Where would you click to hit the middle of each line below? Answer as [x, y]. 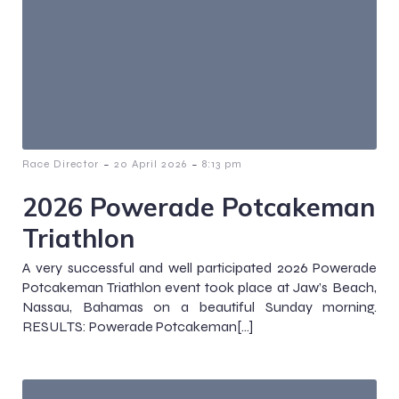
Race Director [61, 163]
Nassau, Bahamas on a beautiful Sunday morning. [199, 306]
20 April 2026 [151, 163]
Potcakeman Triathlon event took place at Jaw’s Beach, [199, 287]
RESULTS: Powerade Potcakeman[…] [138, 326]
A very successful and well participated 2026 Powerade [199, 267]
